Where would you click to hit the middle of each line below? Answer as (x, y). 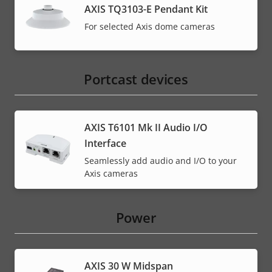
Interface (105, 143)
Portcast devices (136, 79)
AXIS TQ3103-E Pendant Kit (146, 9)
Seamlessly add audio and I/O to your (161, 160)
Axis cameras (111, 173)
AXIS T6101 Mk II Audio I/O (146, 127)
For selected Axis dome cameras (150, 26)
